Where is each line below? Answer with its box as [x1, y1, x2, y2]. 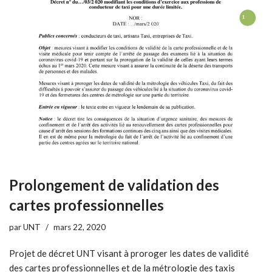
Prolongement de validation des [9, 176, 219, 194]
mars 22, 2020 [53, 222, 106, 233]
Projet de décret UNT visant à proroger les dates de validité [9, 248, 249, 259]
